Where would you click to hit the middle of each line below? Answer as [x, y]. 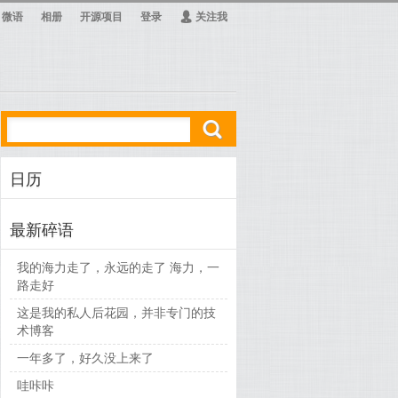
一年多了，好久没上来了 [86, 358]
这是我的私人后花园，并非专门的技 [117, 313]
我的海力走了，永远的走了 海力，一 [119, 267]
